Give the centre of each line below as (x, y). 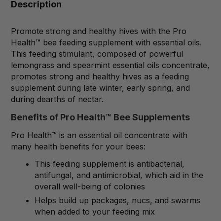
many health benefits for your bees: (78, 147)
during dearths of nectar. (57, 99)
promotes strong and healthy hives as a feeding (100, 77)
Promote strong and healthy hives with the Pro (99, 31)
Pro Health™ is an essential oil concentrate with (99, 135)
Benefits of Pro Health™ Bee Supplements (100, 117)
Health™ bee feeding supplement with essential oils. (106, 43)
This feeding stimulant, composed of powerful (97, 54)
